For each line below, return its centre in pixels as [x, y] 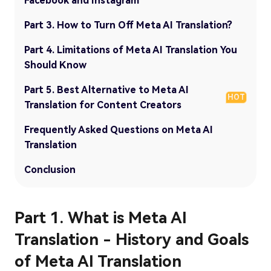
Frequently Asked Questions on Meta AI [119, 129]
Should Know [55, 65]
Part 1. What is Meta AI [101, 217]
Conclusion [50, 169]
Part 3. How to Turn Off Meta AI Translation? [128, 25]
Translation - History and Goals [132, 239]
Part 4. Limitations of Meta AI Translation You [131, 50]
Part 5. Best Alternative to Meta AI [106, 90]
